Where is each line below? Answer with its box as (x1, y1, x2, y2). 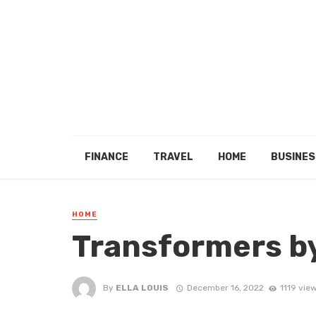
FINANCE (84, 151, 128, 163)
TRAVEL (152, 151, 193, 163)
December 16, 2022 (186, 282, 264, 293)
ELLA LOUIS (116, 282, 169, 293)
